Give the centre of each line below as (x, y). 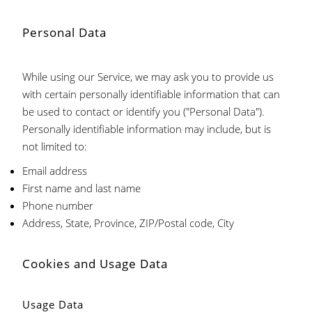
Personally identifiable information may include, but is (147, 129)
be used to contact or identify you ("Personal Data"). (144, 111)
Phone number (58, 205)
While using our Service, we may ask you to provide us (148, 77)
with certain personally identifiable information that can (151, 94)
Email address (55, 171)
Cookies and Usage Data (95, 264)
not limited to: (55, 146)
